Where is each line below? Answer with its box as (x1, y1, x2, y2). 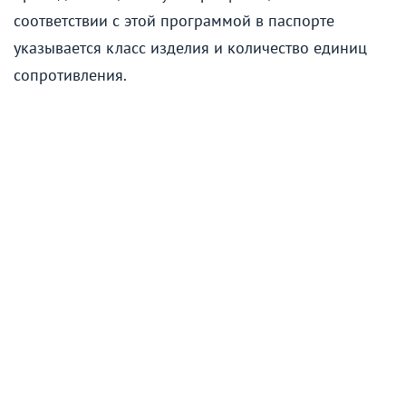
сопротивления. (14, 64, 127, 86)
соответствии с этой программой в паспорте (14, 10, 334, 32)
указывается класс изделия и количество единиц (14, 37, 367, 59)
